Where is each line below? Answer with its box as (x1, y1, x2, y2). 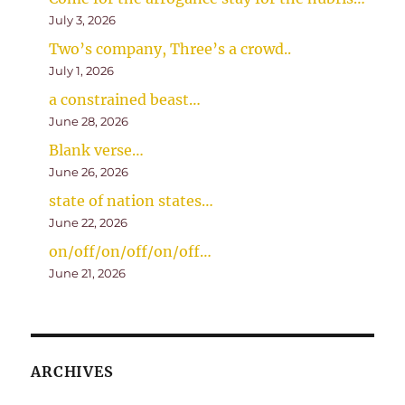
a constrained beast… (49, 90, 202, 109)
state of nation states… (49, 192, 214, 211)
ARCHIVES (31, 363, 114, 381)
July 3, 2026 (49, 13, 117, 28)
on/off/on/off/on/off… (49, 242, 212, 261)
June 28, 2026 (49, 114, 129, 129)
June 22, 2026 (49, 215, 128, 231)
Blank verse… (49, 141, 145, 160)
